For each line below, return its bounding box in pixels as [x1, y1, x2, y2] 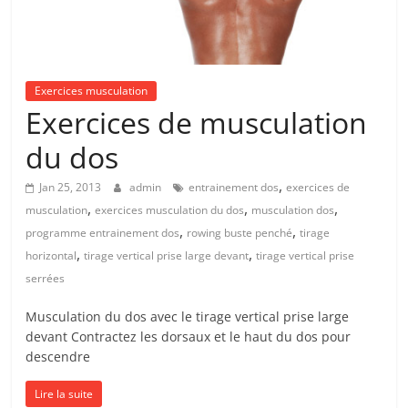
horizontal [25, 247, 77, 263]
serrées [25, 270, 66, 286]
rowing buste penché [187, 224, 293, 240]
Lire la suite [35, 385, 94, 402]
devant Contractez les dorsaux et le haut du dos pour [25, 327, 352, 345]
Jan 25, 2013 [39, 178, 102, 195]
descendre [25, 347, 91, 365]
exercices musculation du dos [95, 201, 245, 218]
